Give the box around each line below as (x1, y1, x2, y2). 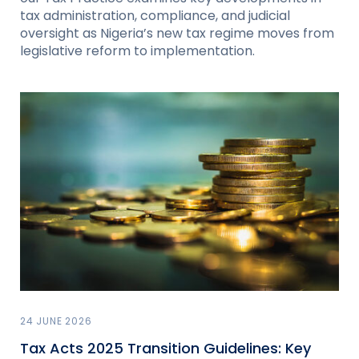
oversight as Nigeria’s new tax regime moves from (20, 23, 334, 42)
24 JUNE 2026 (20, 314, 92, 329)
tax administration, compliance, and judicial (20, 6, 290, 25)
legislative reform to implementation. (20, 41, 255, 60)
